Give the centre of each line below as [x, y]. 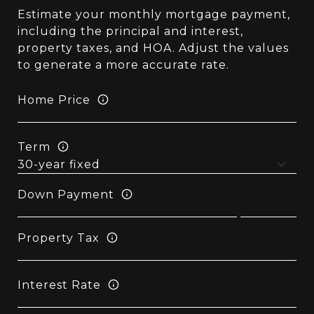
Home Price [54, 100]
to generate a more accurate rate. [123, 65]
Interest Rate [59, 285]
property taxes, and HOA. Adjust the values [153, 48]
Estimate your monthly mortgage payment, [154, 14]
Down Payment [66, 194]
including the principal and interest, [130, 31]
